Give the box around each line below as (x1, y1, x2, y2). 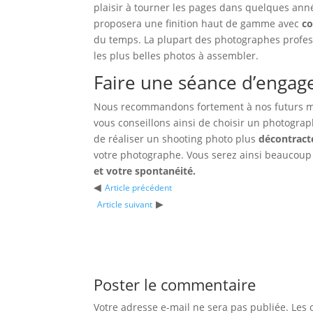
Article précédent (105, 182, 173, 194)
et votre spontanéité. (94, 164, 196, 178)
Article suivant (97, 198, 153, 211)
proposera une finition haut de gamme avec (94, 17, 300, 31)
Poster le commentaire (94, 274, 256, 296)
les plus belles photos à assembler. (94, 49, 259, 63)
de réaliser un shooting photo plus (94, 132, 259, 146)
